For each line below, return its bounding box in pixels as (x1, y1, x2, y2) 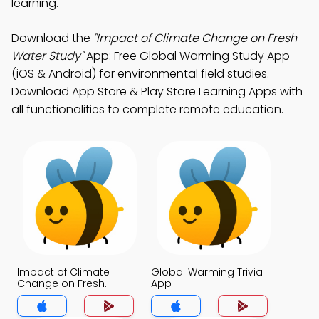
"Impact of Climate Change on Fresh (93, 30, 297, 46)
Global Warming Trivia (151, 265, 263, 279)
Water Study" (11, 48, 83, 64)
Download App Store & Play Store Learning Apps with (11, 83, 303, 100)
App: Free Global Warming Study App (83, 48, 290, 64)
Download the (11, 30, 93, 46)
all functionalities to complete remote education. (11, 101, 283, 117)
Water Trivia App (17, 288, 99, 302)
